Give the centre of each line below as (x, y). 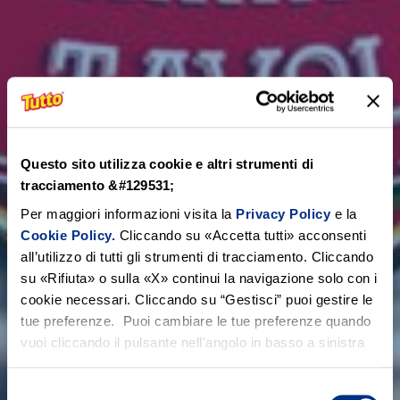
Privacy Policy (281, 213)
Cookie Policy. (68, 235)
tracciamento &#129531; (98, 186)
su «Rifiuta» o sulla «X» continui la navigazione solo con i (199, 278)
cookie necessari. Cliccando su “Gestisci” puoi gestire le (197, 299)
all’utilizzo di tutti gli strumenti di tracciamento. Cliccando (197, 256)
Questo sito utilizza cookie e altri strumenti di (167, 164)
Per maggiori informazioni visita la (126, 213)
